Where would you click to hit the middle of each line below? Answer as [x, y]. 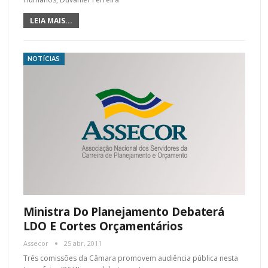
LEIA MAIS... [51, 21]
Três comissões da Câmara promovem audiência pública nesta [130, 258]
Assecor [36, 243]
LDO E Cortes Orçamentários [103, 226]
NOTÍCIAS [44, 59]
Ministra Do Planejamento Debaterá [124, 211]
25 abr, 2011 [83, 243]
